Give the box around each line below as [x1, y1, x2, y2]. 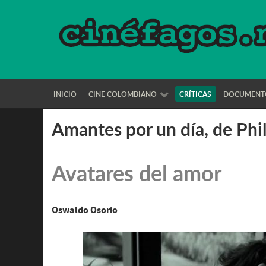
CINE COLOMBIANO [88, 88, 157, 99]
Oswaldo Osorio [52, 204, 118, 217]
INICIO [53, 88, 77, 99]
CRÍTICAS [179, 88, 212, 99]
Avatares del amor [52, 157, 221, 188]
